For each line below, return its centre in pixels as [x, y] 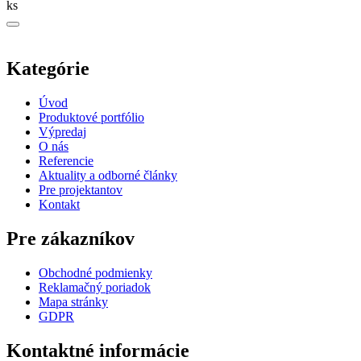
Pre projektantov [81, 190]
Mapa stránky [73, 301]
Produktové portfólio [91, 118]
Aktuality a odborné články [108, 176]
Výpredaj [62, 132]
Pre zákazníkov [71, 239]
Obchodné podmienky [95, 272]
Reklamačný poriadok [95, 287]
